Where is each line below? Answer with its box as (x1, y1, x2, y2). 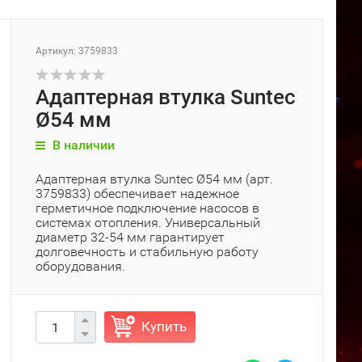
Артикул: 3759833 (36, 45, 118, 57)
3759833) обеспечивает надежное (36, 186, 239, 201)
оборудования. (36, 259, 125, 274)
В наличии (49, 137, 115, 153)
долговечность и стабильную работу (36, 244, 259, 259)
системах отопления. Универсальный (36, 215, 260, 230)
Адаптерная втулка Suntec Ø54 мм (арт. (36, 171, 273, 187)
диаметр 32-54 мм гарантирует (36, 229, 225, 245)
